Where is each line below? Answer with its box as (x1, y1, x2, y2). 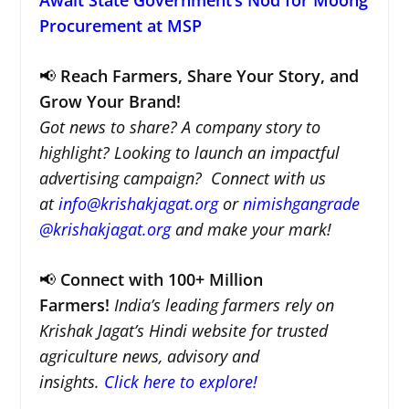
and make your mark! (170, 217, 331, 240)
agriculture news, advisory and (38, 344, 259, 367)
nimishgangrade (242, 192, 360, 215)
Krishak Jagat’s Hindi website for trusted (38, 319, 328, 341)
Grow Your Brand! (38, 89, 181, 112)
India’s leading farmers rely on (113, 293, 334, 316)
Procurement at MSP (38, 14, 202, 37)
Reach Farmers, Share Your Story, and (59, 64, 359, 87)
